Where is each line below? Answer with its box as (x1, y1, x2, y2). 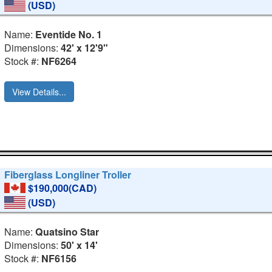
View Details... (12, 85, 67, 98)
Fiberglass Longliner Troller (4, 168, 132, 182)
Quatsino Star (35, 224, 100, 239)
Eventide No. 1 (35, 27, 103, 41)
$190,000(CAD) (28, 181, 97, 195)
